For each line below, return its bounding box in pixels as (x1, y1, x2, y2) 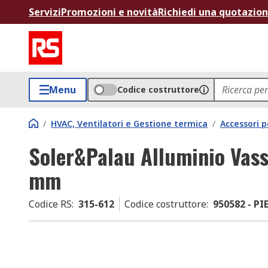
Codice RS (29, 197, 72, 211)
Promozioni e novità (61, 5, 158, 19)
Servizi (29, 5, 61, 19)
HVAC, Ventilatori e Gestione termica (51, 118, 208, 129)
